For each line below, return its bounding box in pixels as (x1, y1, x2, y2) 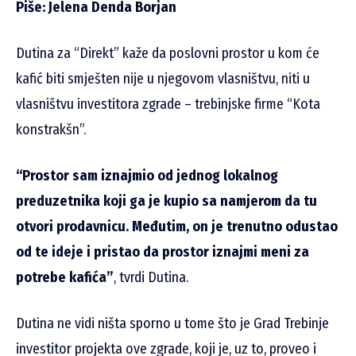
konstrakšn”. (16, 121, 86, 139)
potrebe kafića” (16, 269, 114, 287)
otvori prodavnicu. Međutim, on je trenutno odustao (16, 218, 338, 236)
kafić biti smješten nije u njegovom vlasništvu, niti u (16, 70, 310, 88)
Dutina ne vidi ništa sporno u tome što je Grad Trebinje (16, 315, 329, 333)
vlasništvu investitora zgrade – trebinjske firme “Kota (16, 95, 320, 114)
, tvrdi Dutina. (114, 269, 188, 287)
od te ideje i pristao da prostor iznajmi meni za (16, 243, 309, 261)
